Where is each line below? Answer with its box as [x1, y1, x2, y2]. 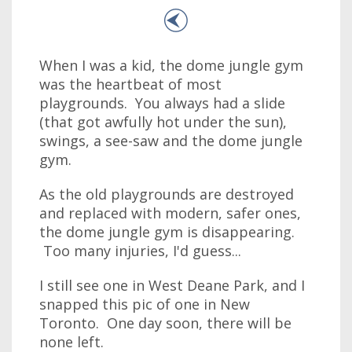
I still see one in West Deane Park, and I [39, 276, 305, 295]
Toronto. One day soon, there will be [39, 313, 291, 332]
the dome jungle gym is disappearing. [39, 222, 295, 241]
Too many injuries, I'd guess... [39, 241, 241, 260]
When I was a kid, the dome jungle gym [39, 56, 303, 75]
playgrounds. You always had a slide [39, 93, 285, 112]
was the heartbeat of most [39, 75, 222, 93]
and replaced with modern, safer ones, [39, 203, 301, 222]
